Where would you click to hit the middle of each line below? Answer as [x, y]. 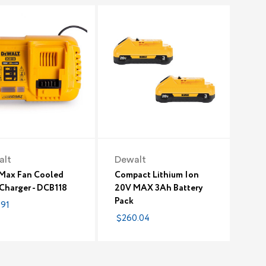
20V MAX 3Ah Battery [159, 188]
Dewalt [130, 159]
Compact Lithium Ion [156, 175]
